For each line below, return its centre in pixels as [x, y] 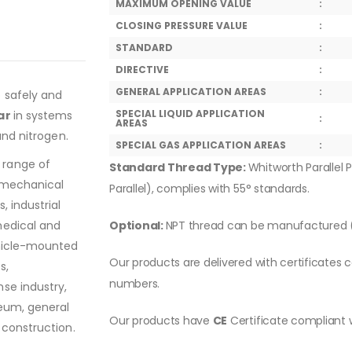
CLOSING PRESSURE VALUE [181, 26]
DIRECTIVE [142, 70]
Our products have [161, 321]
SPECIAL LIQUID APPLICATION [190, 114]
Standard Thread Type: [179, 167]
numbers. [135, 284]
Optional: [137, 225]
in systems [43, 115]
